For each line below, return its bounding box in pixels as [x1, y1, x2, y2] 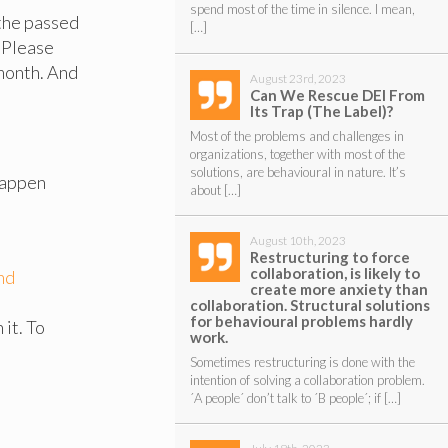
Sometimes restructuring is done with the [189, 353, 415, 370]
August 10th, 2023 [249, 232, 346, 248]
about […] [189, 181, 241, 198]
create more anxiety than [249, 279, 428, 298]
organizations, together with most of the [189, 145, 405, 162]
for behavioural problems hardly [189, 311, 413, 330]
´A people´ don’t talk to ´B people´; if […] [189, 389, 401, 406]
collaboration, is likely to [249, 263, 420, 282]
